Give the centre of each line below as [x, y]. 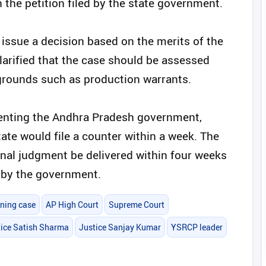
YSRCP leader [197, 227]
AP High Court [72, 204]
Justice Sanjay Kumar [120, 227]
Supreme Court [137, 204]
